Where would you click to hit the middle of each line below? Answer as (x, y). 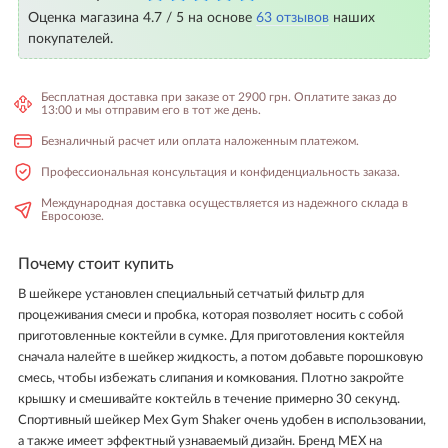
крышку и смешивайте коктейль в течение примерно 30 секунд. (209, 399)
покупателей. (70, 39)
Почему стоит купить (96, 264)
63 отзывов (292, 18)
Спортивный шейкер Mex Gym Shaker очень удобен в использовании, (222, 420)
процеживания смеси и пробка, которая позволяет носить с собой (210, 315)
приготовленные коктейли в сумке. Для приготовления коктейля (211, 336)
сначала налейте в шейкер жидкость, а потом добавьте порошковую (220, 357)
